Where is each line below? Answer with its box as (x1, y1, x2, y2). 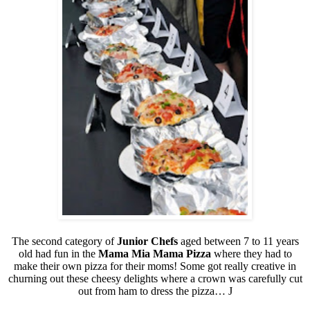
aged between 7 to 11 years (177, 235, 299, 247)
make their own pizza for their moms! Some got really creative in (14, 259, 296, 272)
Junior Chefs (116, 235, 178, 247)
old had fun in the (18, 247, 98, 259)
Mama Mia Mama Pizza (98, 247, 211, 259)
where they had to (210, 247, 292, 259)
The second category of (11, 235, 117, 247)
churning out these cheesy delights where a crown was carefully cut (8, 272, 302, 284)
